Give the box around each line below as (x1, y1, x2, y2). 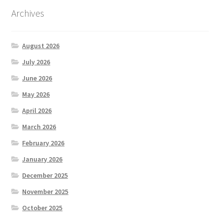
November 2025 (22, 187, 69, 196)
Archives (11, 7, 44, 20)
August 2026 (22, 41, 60, 50)
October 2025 (22, 203, 63, 212)
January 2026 (22, 154, 63, 164)
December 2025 (22, 170, 68, 180)
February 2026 (22, 138, 65, 147)
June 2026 (22, 73, 53, 82)
